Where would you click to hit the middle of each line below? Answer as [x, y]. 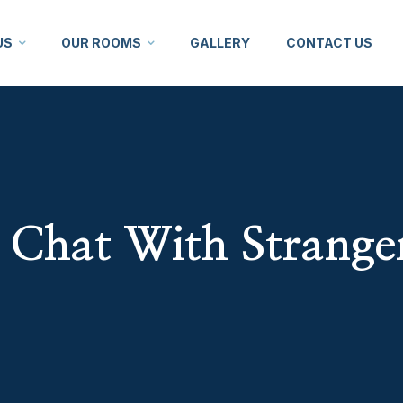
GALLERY [219, 43]
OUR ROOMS [101, 43]
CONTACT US [329, 43]
